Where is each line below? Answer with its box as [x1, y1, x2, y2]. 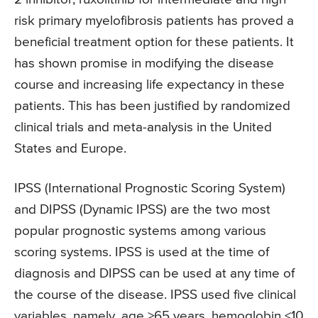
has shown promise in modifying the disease [14, 56, 274, 70]
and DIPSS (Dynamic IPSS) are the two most [14, 202, 270, 216]
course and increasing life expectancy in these [14, 77, 285, 92]
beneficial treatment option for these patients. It [14, 35, 294, 49]
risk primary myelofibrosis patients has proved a [14, 13, 294, 28]
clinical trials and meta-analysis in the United [14, 120, 272, 134]
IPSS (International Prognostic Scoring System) [14, 181, 285, 195]
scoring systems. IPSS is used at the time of [14, 245, 269, 259]
